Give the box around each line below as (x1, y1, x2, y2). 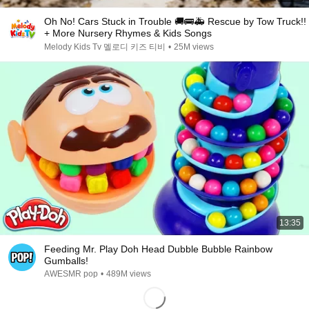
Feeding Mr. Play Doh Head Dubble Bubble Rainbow (44, 243, 272, 255)
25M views (174, 42, 214, 52)
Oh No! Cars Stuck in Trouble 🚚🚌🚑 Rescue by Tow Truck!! (44, 16, 306, 27)
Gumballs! (44, 255, 88, 266)
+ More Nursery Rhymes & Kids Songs (44, 28, 212, 39)
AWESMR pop (44, 269, 98, 279)
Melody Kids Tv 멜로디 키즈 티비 (44, 42, 166, 52)
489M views (106, 269, 151, 279)
